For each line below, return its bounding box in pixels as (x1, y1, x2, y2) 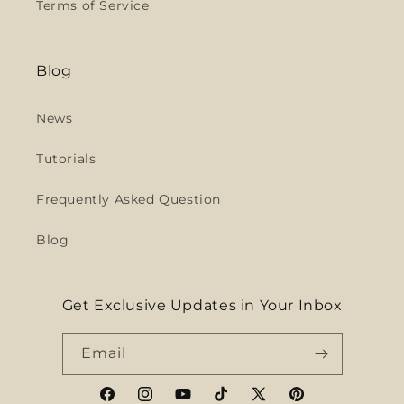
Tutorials (36, 151, 96, 167)
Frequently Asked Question (36, 191, 221, 207)
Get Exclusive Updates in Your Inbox (61, 297, 343, 314)
